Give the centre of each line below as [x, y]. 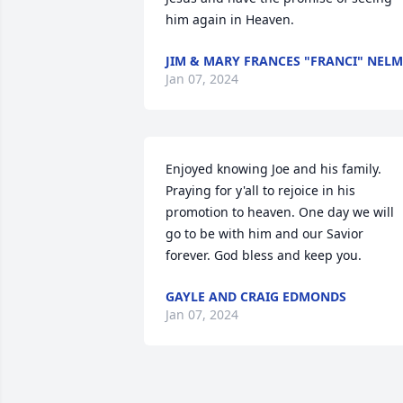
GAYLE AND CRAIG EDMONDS [256, 296]
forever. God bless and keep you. [264, 255]
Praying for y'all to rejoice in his [260, 190]
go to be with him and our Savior [264, 233]
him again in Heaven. [230, 19]
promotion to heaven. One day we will [280, 212]
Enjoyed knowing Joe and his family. [273, 169]
